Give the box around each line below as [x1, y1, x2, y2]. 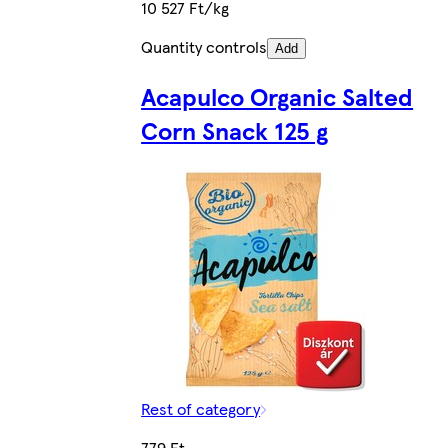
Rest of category [141, 397, 261, 420]
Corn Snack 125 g [141, 113, 329, 148]
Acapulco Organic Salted [141, 79, 414, 114]
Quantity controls [141, 35, 268, 59]
